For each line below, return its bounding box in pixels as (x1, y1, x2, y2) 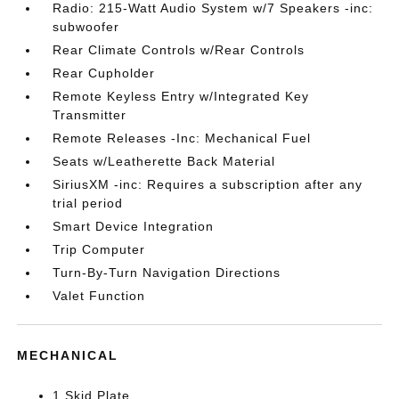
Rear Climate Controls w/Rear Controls (53, 43, 305, 57)
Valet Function (53, 289, 146, 303)
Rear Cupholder (53, 66, 156, 80)
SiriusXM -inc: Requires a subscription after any (53, 177, 363, 191)
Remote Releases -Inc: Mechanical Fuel (53, 131, 312, 145)
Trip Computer (53, 242, 146, 256)
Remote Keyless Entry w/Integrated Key (53, 89, 310, 103)
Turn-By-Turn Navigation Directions (53, 265, 281, 280)
